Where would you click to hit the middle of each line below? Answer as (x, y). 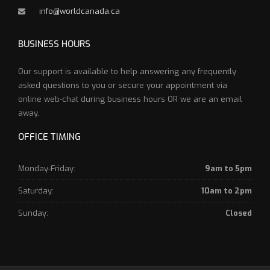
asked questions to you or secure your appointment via (123, 86)
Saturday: (36, 191)
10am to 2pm (227, 191)
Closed (239, 213)
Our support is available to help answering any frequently (127, 72)
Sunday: (33, 213)
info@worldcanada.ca (80, 11)
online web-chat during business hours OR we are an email (130, 99)
